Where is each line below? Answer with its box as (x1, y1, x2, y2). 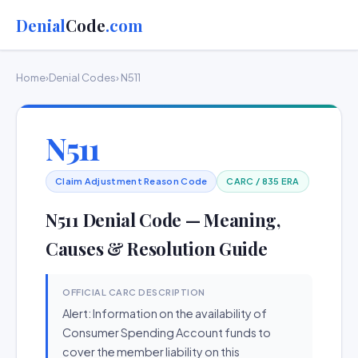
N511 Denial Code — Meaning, (46, 208, 280, 232)
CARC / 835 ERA (226, 176, 300, 186)
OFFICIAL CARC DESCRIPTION (62, 287, 205, 297)
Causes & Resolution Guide (46, 237, 268, 261)
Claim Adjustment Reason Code (55, 176, 208, 186)
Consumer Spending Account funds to (62, 325, 271, 340)
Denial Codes (49, 71, 116, 84)
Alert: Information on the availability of (62, 306, 267, 320)
